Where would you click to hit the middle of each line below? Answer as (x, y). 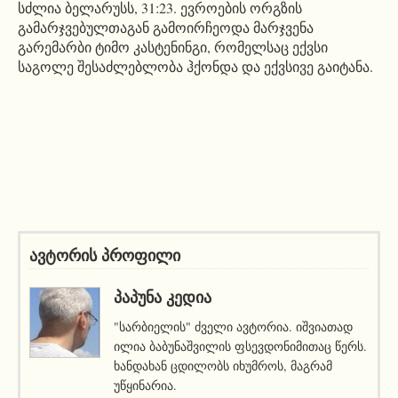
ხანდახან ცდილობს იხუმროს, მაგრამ (223, 365)
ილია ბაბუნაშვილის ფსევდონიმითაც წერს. (240, 346)
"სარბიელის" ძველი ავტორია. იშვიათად (233, 326)
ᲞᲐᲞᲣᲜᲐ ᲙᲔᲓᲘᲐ (163, 297)
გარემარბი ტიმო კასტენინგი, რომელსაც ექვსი (173, 46)
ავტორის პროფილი (105, 255)
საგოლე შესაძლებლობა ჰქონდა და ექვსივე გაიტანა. (195, 66)
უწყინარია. (145, 385)
